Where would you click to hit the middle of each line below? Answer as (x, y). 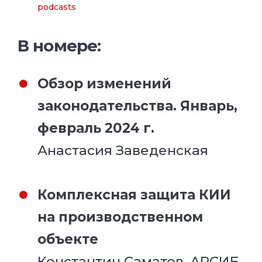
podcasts (57, 7)
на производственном (120, 217)
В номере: (59, 45)
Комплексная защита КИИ (135, 194)
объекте (68, 239)
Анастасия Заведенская (123, 150)
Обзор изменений (105, 83)
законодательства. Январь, (138, 106)
